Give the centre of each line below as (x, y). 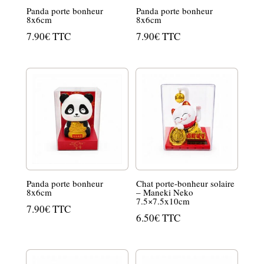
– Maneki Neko (165, 192)
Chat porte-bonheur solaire (186, 184)
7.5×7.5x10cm (163, 201)
